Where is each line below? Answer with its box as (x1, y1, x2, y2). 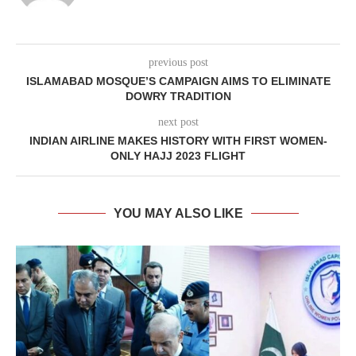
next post (157, 116, 199, 129)
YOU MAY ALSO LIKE (113, 207, 243, 221)
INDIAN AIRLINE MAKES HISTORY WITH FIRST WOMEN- (29, 134, 327, 148)
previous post (148, 56, 208, 69)
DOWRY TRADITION (125, 90, 231, 103)
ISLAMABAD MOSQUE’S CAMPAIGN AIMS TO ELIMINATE (25, 75, 331, 88)
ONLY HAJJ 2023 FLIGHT (110, 149, 246, 163)
